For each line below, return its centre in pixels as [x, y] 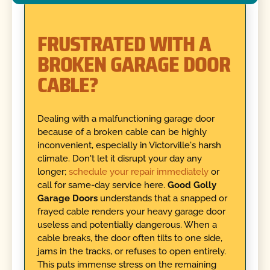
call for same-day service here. [102, 185]
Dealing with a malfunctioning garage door [126, 119]
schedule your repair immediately [140, 172]
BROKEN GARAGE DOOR [134, 64]
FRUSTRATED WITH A [124, 44]
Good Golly [192, 185]
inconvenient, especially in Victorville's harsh [129, 146]
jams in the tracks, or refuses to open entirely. [131, 252]
